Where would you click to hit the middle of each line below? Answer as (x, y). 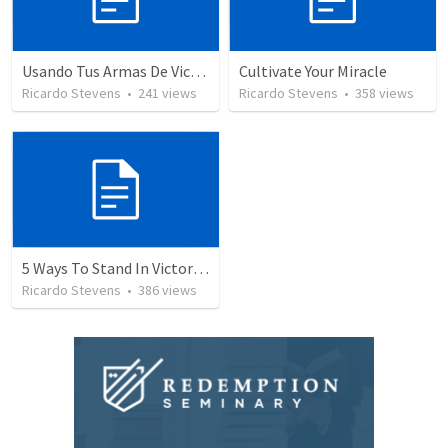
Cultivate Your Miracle (313, 71)
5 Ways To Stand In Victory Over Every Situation (201, 267)
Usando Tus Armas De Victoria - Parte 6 (198, 71)
